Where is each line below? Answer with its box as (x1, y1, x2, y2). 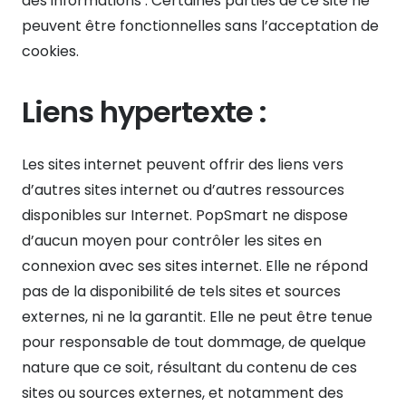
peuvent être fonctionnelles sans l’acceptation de (22, 14, 379, 36)
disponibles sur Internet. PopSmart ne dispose (22, 204, 348, 226)
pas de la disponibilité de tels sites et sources (22, 280, 341, 302)
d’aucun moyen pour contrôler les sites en (22, 229, 322, 251)
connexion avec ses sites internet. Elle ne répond (22, 255, 368, 276)
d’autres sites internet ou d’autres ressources (22, 179, 344, 200)
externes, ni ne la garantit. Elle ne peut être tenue (22, 305, 372, 327)
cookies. (22, 40, 79, 62)
